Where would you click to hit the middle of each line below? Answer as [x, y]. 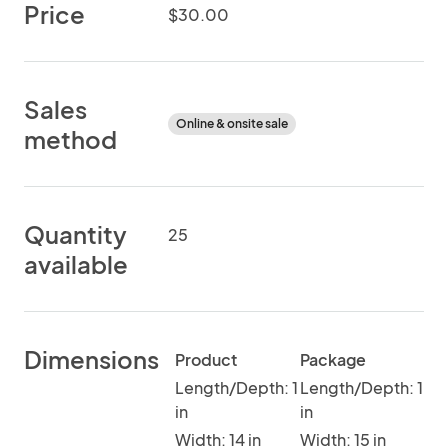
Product [206, 359]
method [70, 139]
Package [332, 359]
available [76, 264]
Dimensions [91, 359]
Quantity [75, 234]
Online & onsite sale [232, 123]
